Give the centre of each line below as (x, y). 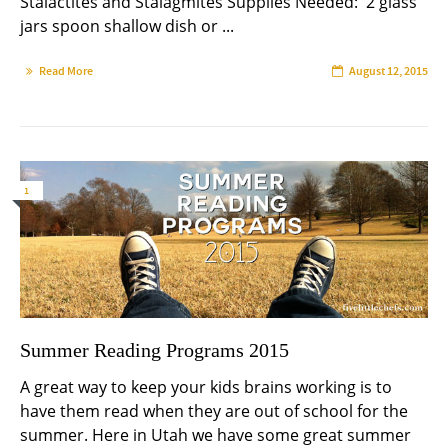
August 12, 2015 (388, 70)
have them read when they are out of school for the (214, 411)
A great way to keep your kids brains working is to (206, 387)
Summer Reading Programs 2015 (154, 350)
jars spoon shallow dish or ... (127, 25)
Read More (66, 70)
